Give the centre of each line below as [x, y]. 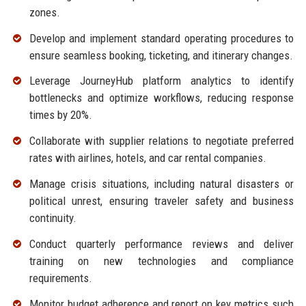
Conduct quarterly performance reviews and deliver [162, 244]
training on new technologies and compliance [162, 261]
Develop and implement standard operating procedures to [162, 38]
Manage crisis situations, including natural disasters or [162, 184]
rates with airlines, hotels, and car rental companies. [148, 158]
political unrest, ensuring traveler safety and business [162, 201]
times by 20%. [60, 115]
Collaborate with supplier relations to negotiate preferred [162, 141]
